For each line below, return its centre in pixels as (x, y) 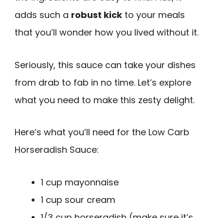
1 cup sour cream (78, 200)
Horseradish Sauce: (57, 150)
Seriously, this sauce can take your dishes (105, 65)
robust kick (97, 15)
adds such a (43, 15)
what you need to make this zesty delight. (105, 100)
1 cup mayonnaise (80, 182)
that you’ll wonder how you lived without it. (107, 32)
